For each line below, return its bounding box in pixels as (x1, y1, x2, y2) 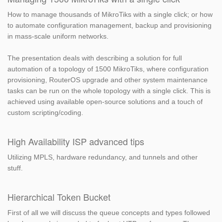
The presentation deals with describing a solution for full (7, 54, 182, 62)
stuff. (7, 164, 23, 172)
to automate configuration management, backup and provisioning (7, 21, 212, 30)
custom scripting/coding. (7, 109, 83, 117)
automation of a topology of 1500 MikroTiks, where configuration (7, 65, 209, 73)
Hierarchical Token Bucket (7, 190, 111, 204)
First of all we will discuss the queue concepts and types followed (7, 209, 210, 217)
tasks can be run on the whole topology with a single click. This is (7, 87, 211, 95)
